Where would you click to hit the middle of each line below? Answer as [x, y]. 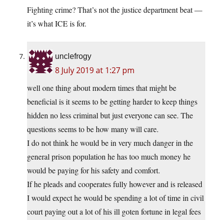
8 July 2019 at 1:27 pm [95, 70]
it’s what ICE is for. [57, 24]
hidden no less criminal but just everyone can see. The [110, 115]
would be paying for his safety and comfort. [94, 170]
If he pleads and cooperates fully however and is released [115, 184]
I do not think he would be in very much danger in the [110, 143]
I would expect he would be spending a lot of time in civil [115, 198]
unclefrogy [73, 56]
